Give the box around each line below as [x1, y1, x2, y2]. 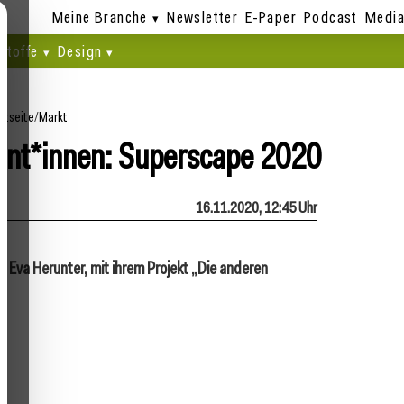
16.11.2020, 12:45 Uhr [196, 197, 317, 217]
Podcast [304, 6, 358, 27]
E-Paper [245, 6, 298, 27]
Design [57, 41, 103, 61]
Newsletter [167, 6, 239, 27]
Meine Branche [51, 6, 148, 27]
